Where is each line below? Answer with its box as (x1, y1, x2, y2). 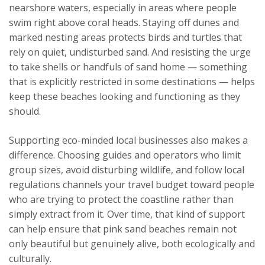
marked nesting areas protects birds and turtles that (9, 31, 242, 44)
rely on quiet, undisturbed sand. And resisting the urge (9, 46, 251, 59)
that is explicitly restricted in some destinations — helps (9, 75, 255, 89)
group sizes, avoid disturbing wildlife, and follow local (9, 163, 244, 177)
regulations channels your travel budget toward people (9, 178, 254, 192)
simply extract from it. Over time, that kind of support (9, 208, 245, 221)
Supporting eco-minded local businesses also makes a (9, 134, 248, 147)
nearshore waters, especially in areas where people (9, 1, 237, 15)
